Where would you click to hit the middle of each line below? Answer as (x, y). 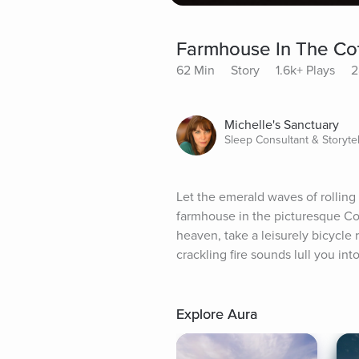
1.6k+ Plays (305, 71)
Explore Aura (217, 315)
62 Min (196, 71)
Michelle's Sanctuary (282, 125)
